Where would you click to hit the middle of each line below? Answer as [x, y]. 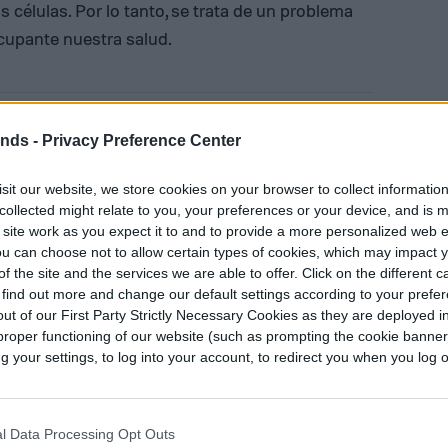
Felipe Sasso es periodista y [207, 128]
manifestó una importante [199, 174]
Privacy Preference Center [141, 140]
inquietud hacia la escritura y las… [229, 197]
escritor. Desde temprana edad [217, 151]
